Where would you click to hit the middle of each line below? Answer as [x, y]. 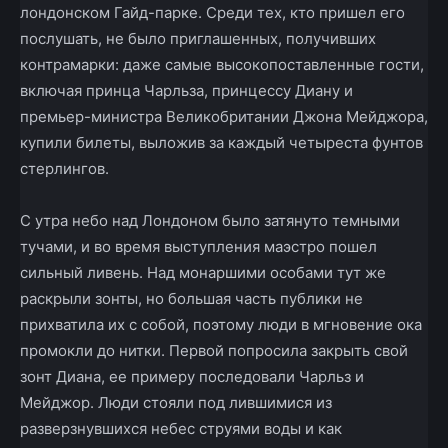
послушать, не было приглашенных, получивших [198, 38]
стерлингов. [64, 168]
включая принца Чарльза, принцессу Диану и [186, 90]
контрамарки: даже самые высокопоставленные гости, [222, 64]
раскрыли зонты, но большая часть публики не [191, 298]
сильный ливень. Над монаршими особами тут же [203, 272]
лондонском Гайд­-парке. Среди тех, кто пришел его [212, 12]
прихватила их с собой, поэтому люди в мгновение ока [221, 324]
